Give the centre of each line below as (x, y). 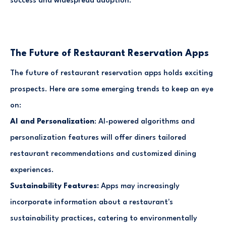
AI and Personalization (52, 122)
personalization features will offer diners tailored (98, 138)
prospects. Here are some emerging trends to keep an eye (112, 89)
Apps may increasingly (140, 186)
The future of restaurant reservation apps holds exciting (111, 73)
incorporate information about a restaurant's (92, 202)
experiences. (32, 170)
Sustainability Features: (55, 186)
